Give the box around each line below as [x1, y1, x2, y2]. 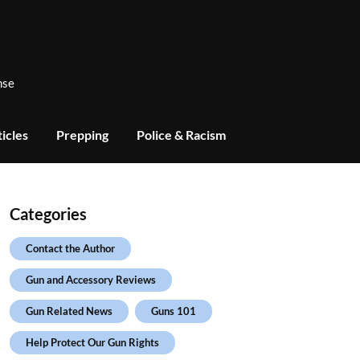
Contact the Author [25, 242, 115, 255]
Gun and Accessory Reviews [25, 273, 156, 286]
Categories [9, 204, 87, 223]
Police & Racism [137, 127, 226, 142]
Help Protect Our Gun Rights [25, 336, 159, 349]
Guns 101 [150, 305, 196, 317]
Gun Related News [25, 305, 112, 317]
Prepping [56, 127, 108, 142]
